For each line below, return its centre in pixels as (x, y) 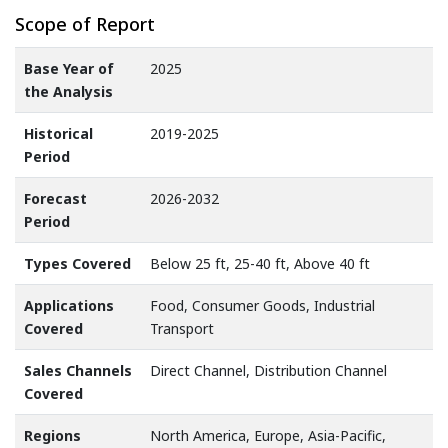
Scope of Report (85, 23)
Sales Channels (78, 371)
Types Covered (77, 264)
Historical (58, 134)
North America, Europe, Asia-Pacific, (268, 436)
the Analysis (68, 92)
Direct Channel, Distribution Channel (268, 371)
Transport (182, 329)
